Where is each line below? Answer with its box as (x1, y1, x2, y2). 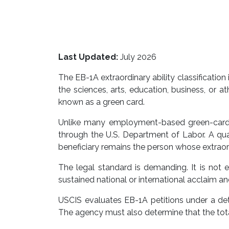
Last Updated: (58, 52, 118, 62)
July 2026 (118, 52, 156, 62)
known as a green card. (58, 97, 145, 107)
